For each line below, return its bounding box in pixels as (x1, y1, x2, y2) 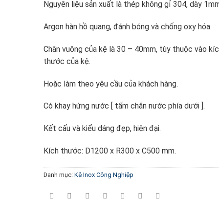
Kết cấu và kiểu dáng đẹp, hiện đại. (43, 124, 161, 133)
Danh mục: (43, 171, 74, 178)
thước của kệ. (43, 56, 90, 66)
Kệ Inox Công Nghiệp (74, 171, 133, 178)
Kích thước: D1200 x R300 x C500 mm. (43, 146, 176, 155)
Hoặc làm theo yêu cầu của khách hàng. (43, 79, 178, 88)
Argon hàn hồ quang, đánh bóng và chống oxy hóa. (43, 22, 212, 31)
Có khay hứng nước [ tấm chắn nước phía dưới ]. (43, 101, 205, 111)
